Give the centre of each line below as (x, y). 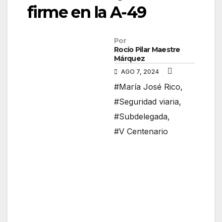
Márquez (130, 59)
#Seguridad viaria (146, 102)
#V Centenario (141, 132)
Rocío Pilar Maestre (147, 50)
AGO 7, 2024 (140, 72)
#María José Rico (147, 87)
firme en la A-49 (87, 12)
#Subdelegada (141, 117)
